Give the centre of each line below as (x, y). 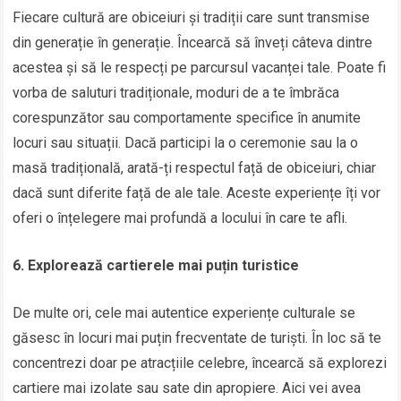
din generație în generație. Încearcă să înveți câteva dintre (193, 43)
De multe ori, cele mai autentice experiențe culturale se (184, 313)
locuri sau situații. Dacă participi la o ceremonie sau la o (186, 143)
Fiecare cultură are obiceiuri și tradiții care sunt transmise (192, 18)
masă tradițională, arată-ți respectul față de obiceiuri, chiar (195, 168)
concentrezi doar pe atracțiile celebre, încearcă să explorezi (200, 363)
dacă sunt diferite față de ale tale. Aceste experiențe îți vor (197, 193)
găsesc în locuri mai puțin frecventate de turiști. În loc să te (197, 338)
